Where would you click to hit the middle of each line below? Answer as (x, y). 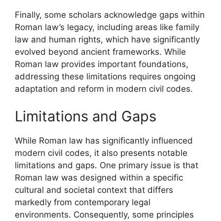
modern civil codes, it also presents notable (101, 153)
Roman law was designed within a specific (99, 177)
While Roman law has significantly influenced (104, 140)
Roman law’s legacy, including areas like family (107, 27)
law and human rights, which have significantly (107, 39)
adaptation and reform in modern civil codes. (104, 89)
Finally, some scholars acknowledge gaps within (110, 15)
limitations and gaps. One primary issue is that (107, 165)
